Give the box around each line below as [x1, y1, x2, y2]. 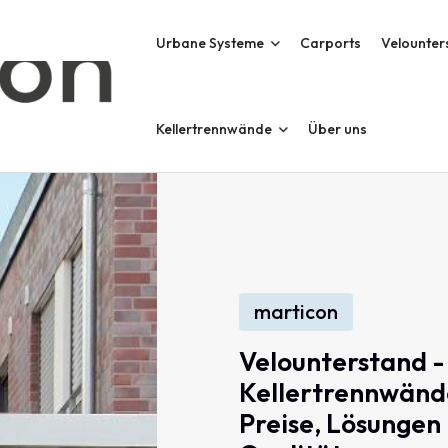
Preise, [239, 407, 321, 440]
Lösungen [326, 407, 441, 440]
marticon [254, 299, 338, 324]
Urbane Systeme [155, 34, 264, 52]
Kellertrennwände [155, 120, 272, 138]
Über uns [307, 120, 367, 138]
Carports [299, 34, 361, 52]
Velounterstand [239, 345, 427, 378]
